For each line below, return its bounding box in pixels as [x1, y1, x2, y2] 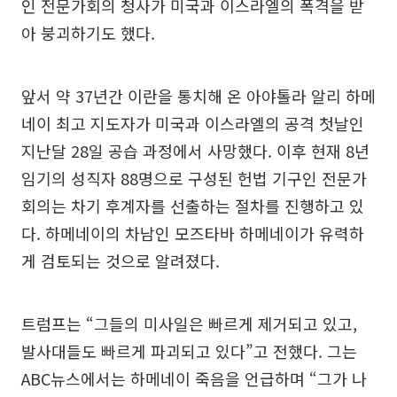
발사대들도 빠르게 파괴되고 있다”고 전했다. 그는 [21, 339, 357, 362]
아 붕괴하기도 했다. [21, 20, 155, 44]
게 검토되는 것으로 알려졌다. [21, 248, 220, 272]
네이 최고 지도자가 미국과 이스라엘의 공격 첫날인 [21, 111, 364, 135]
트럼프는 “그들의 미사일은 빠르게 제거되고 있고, [21, 311, 357, 335]
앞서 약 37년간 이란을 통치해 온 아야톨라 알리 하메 [21, 83, 376, 107]
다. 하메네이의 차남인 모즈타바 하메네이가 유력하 [21, 221, 364, 245]
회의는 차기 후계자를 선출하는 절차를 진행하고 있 [21, 193, 364, 217]
